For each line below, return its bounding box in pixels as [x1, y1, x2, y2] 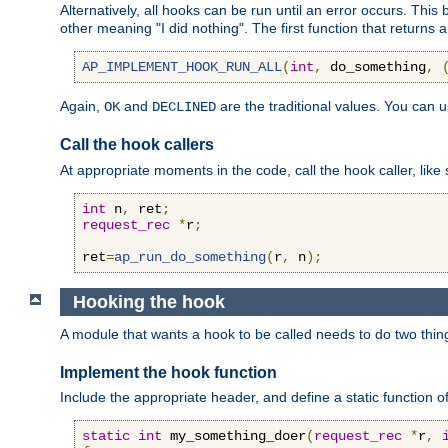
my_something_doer [162, 428, 306, 445]
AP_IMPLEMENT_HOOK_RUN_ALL [82, 58, 282, 75]
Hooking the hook [72, 291, 225, 312]
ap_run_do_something [114, 248, 266, 265]
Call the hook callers [60, 136, 214, 154]
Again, [60, 97, 104, 114]
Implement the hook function [60, 363, 277, 381]
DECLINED [152, 98, 216, 115]
